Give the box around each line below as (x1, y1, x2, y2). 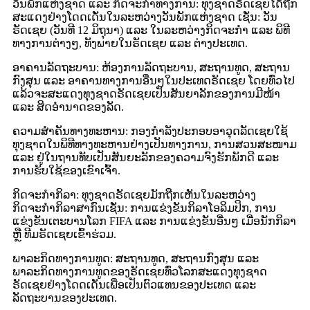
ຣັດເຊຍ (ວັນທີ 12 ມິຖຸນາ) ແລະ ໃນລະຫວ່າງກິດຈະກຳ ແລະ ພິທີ (12, 24, 290, 36)
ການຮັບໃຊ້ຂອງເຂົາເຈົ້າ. (12, 164, 120, 176)
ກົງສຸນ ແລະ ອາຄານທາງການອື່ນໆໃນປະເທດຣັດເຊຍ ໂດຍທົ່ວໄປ (12, 74, 295, 86)
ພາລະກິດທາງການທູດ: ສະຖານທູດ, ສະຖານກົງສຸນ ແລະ (12, 252, 259, 264)
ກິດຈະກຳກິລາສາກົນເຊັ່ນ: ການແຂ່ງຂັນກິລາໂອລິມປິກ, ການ (12, 201, 276, 214)
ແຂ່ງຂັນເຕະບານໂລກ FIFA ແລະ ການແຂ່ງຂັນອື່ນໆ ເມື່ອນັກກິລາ (12, 215, 296, 227)
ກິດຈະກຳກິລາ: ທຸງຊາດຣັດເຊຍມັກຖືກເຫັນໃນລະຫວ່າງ (12, 188, 256, 201)
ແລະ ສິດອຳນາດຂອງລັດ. (12, 100, 124, 113)
